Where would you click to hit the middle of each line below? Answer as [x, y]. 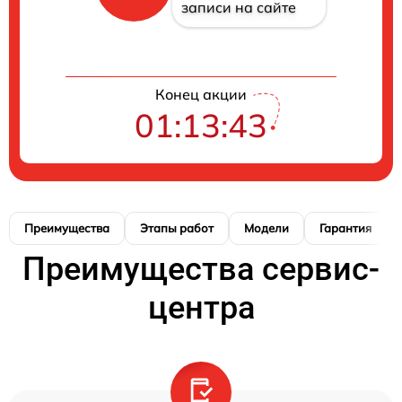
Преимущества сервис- [201, 269]
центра [201, 307]
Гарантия [345, 227]
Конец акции [201, 94]
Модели [267, 227]
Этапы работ [177, 227]
